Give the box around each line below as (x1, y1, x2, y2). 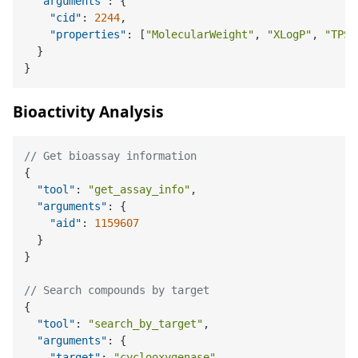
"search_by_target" (88, 316, 204, 330)
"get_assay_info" (88, 182, 191, 196)
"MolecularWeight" (145, 27, 255, 41)
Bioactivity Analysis (13, 101, 164, 123)
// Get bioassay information (24, 149, 197, 162)
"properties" (50, 27, 127, 41)
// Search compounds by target (24, 283, 210, 296)
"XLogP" (267, 27, 312, 41)
